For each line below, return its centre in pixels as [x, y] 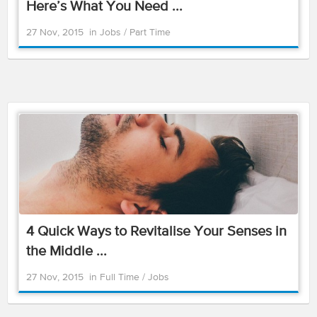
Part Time [150, 33]
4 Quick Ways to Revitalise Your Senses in [156, 232]
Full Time [121, 277]
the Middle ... [67, 252]
